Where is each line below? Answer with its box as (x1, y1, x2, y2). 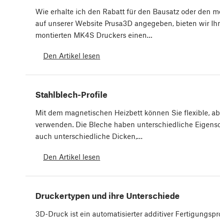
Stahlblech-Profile (35, 89, 108, 100)
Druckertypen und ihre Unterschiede (35, 191, 180, 201)
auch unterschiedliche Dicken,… (35, 132, 142, 141)
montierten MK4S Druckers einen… (35, 30, 152, 40)
